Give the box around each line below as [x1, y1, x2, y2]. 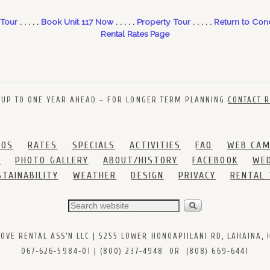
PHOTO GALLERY [15, 154, 89, 166]
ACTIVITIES [129, 139, 181, 151]
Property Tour [137, 16, 190, 27]
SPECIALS [72, 139, 115, 151]
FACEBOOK [192, 154, 238, 166]
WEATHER [73, 169, 117, 181]
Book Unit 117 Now [41, 16, 113, 27]
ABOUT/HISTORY [102, 154, 178, 166]
